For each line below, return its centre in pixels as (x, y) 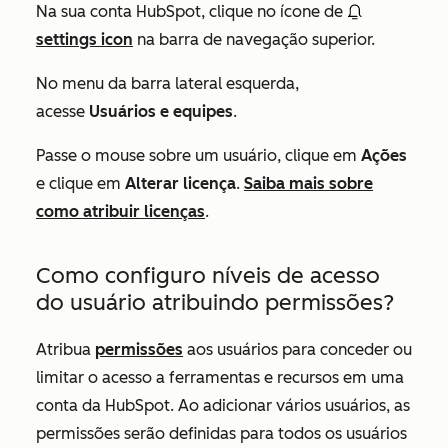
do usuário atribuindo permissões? (215, 302)
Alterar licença (180, 183)
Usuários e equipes (161, 111)
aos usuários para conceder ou (297, 349)
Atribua (65, 349)
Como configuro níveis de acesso (208, 275)
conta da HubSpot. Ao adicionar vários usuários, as (223, 405)
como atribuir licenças (120, 211)
